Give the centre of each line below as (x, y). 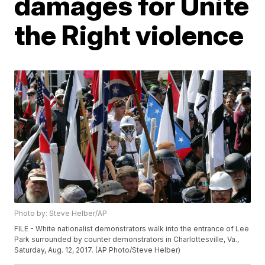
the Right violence (129, 35)
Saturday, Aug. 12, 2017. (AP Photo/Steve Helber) (98, 250)
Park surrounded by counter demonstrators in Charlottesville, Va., (127, 240)
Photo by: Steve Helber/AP (61, 214)
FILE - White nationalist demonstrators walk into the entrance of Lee (132, 229)
